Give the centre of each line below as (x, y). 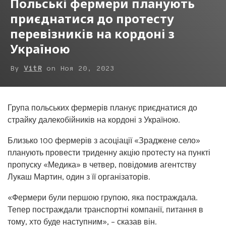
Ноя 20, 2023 (87, 69)
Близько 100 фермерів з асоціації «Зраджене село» (104, 140)
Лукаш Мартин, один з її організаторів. (79, 177)
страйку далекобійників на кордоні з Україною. (94, 120)
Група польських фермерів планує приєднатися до (102, 108)
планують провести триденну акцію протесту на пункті (109, 153)
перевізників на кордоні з (92, 34)
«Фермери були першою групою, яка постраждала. (102, 197)
